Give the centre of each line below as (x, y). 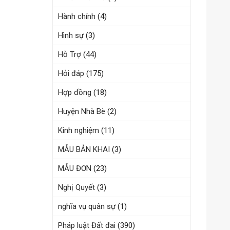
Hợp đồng (75, 92)
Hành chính (77, 16)
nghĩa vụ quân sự (87, 206)
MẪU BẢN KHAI (84, 149)
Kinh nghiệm (79, 130)
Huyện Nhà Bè (82, 111)
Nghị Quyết (76, 187)
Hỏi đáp (71, 73)
